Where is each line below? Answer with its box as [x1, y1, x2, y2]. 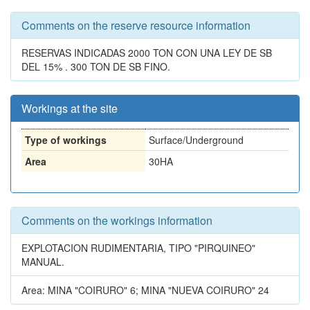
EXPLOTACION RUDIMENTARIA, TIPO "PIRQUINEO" [21, 241, 255, 255]
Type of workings [25, 133, 107, 147]
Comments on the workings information [21, 212, 212, 228]
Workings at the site [21, 100, 118, 116]
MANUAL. [21, 255, 64, 268]
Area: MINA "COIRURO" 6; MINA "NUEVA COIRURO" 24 [21, 283, 269, 297]
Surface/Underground [149, 133, 244, 147]
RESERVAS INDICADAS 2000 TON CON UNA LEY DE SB [21, 46, 272, 60]
